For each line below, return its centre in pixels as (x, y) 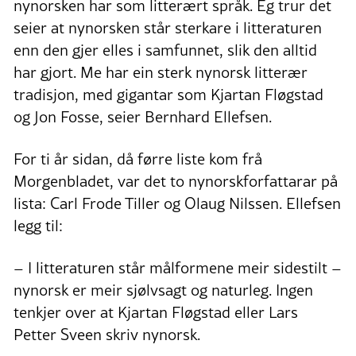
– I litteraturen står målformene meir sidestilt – (178, 267)
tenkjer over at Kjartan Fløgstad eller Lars (156, 312)
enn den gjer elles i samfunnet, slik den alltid (165, 50)
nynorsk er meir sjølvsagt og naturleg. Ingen (163, 290)
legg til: (38, 225)
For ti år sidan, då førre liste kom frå (138, 159)
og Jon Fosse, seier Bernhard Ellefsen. (143, 116)
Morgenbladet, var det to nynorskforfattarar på (176, 181)
